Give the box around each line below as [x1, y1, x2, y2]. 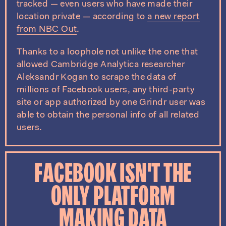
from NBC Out [17, 25, 77, 34]
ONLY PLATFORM [50, 184, 176, 212]
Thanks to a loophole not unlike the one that [17, 48, 198, 57]
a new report [147, 13, 200, 22]
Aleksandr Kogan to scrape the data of [17, 73, 177, 82]
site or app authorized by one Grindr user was [17, 98, 206, 107]
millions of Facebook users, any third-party [17, 86, 195, 95]
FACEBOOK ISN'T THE [34, 161, 192, 189]
